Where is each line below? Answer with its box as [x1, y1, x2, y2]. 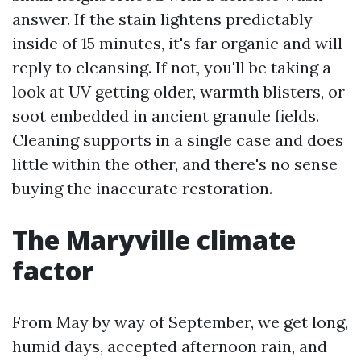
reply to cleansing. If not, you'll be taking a [12, 57, 331, 77]
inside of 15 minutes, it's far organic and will [12, 33, 342, 53]
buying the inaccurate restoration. [12, 178, 272, 198]
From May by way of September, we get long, [12, 312, 348, 332]
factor [12, 253, 93, 288]
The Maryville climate [12, 222, 296, 257]
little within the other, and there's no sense [12, 154, 338, 174]
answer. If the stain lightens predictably [12, 9, 313, 29]
